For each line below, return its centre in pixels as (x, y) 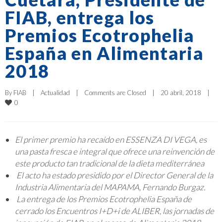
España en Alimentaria (105, 53)
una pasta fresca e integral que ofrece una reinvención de (115, 151)
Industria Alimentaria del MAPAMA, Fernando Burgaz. (110, 187)
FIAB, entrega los (80, 17)
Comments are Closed (115, 92)
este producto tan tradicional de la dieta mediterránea (110, 163)
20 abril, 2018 (184, 92)
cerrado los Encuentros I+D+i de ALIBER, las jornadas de (114, 211)
